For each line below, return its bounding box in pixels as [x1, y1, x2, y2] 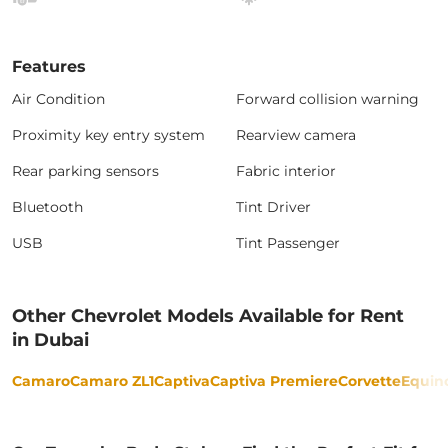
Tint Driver [236, 198, 311, 216]
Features [12, 57, 86, 76]
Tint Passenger [236, 234, 340, 252]
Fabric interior [236, 162, 336, 180]
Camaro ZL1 [70, 372, 154, 390]
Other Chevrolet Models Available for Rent [12, 305, 404, 327]
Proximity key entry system [12, 126, 205, 144]
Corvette [338, 372, 401, 390]
